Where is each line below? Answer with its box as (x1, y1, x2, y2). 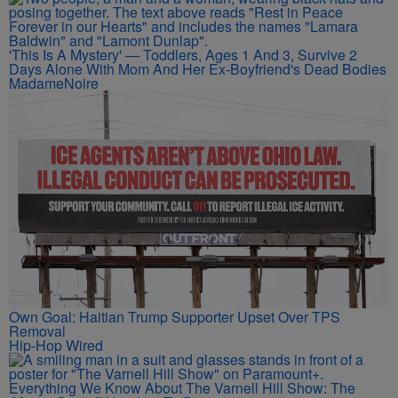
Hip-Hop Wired (9, 334, 103, 355)
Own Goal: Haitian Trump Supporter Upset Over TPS (9, 306, 340, 327)
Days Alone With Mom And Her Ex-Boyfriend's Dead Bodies (9, 59, 386, 79)
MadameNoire (9, 73, 99, 93)
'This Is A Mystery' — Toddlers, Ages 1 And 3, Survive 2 (9, 44, 357, 65)
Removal (9, 320, 66, 341)
